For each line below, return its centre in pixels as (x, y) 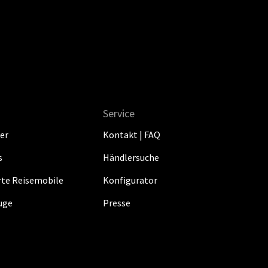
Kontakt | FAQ (131, 135)
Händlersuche (131, 157)
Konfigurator (130, 180)
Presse (116, 203)
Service (118, 113)
